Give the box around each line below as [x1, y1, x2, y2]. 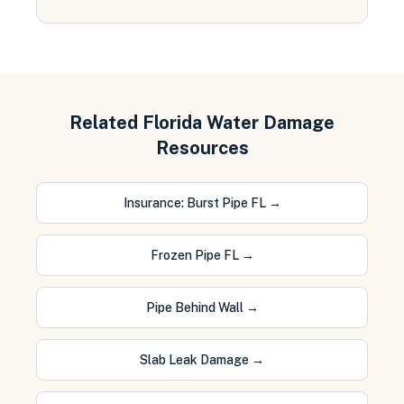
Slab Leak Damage [140, 353, 249, 367]
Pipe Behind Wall [145, 300, 243, 315]
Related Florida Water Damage [69, 112, 335, 133]
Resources [155, 137, 249, 159]
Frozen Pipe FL [150, 248, 239, 262]
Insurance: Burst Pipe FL [123, 196, 266, 210]
